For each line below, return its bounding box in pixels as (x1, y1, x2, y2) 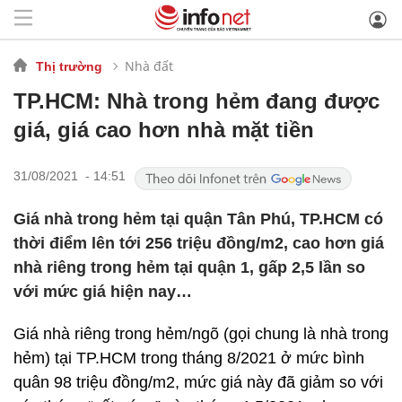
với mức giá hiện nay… (13, 283, 192, 301)
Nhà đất (125, 57, 173, 74)
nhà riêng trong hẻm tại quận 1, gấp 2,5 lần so (13, 258, 365, 276)
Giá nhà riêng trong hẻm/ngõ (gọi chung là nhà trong (13, 325, 389, 343)
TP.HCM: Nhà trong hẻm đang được (13, 89, 380, 113)
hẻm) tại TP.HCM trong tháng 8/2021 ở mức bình (13, 349, 364, 367)
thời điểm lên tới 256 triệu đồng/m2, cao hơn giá (13, 234, 384, 252)
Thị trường (36, 58, 102, 74)
